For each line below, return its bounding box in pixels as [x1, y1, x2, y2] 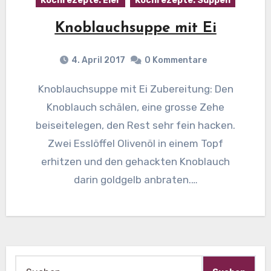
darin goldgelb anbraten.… [73, 174, 198, 186]
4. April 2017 [71, 55, 125, 65]
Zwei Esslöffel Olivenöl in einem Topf [48, 137, 223, 149]
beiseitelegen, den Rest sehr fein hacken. [36, 119, 235, 131]
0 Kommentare [145, 55, 207, 65]
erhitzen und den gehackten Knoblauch [41, 155, 230, 168]
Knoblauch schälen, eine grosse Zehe [47, 101, 224, 113]
